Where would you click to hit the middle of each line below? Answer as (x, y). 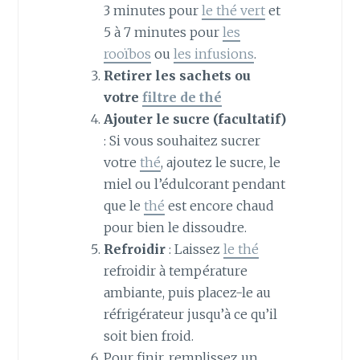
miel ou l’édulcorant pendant (194, 184)
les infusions (213, 54)
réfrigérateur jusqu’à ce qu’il (190, 315)
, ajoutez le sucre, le (220, 163)
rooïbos (127, 54)
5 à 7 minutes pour (163, 33)
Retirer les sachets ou (177, 76)
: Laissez (194, 250)
